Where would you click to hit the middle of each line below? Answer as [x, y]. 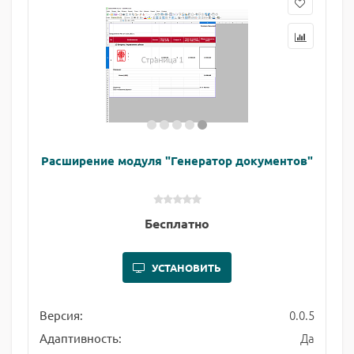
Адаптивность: [81, 338]
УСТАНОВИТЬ [186, 267]
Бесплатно [177, 223]
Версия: [61, 315]
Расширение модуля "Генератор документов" [177, 160]
